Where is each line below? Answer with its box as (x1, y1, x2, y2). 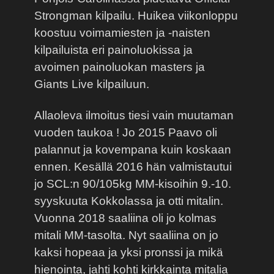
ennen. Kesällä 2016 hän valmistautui (34, 160, 232, 173)
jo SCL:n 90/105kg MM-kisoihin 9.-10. (34, 177, 231, 190)
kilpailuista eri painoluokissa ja (34, 43, 193, 56)
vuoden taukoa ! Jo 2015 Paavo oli (34, 125, 217, 139)
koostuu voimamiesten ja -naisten (34, 26, 210, 39)
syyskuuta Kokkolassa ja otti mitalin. (34, 194, 223, 207)
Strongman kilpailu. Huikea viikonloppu (34, 9, 238, 22)
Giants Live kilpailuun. (34, 77, 152, 91)
